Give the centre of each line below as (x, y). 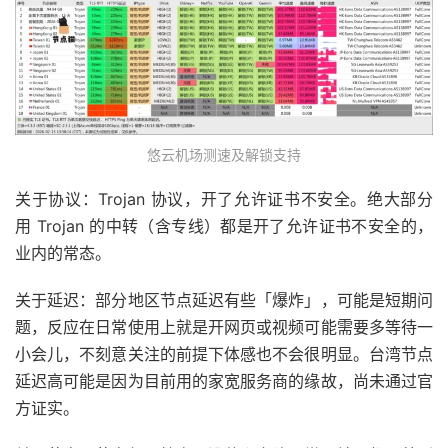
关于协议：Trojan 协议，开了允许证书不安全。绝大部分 (224, 198)
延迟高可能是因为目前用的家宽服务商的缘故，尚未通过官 (224, 380)
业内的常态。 (63, 252)
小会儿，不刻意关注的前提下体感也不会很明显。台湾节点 (224, 353)
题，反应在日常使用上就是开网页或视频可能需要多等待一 (224, 326)
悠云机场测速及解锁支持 (224, 154)
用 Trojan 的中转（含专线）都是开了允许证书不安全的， (224, 225)
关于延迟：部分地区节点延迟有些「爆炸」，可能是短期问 (224, 299)
